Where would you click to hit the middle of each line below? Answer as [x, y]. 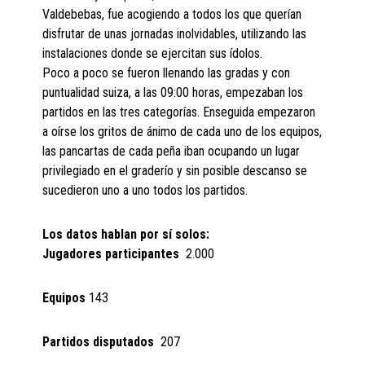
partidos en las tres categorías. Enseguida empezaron [179, 112]
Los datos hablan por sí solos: [126, 235]
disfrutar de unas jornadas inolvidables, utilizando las [175, 34]
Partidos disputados [99, 342]
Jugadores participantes [114, 254]
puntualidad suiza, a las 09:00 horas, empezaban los [173, 93]
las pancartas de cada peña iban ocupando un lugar [172, 152]
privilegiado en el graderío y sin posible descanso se [175, 171]
